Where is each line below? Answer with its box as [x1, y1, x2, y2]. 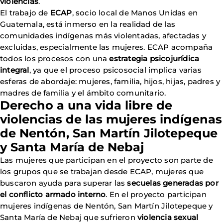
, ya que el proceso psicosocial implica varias [29, 65, 202, 75]
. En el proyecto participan [106, 190, 207, 199]
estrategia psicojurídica [109, 54, 200, 63]
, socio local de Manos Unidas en [72, 8, 198, 17]
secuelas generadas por [127, 178, 219, 188]
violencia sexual [137, 213, 199, 222]
